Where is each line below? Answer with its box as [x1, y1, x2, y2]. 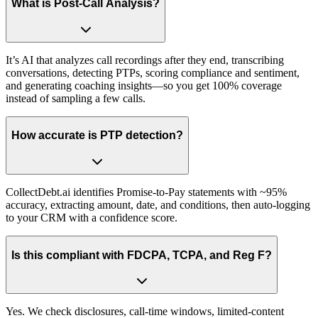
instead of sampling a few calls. [6, 92, 146, 104]
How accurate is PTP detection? [11, 129, 183, 142]
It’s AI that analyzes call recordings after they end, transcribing [6, 53, 284, 66]
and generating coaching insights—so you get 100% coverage [6, 79, 282, 92]
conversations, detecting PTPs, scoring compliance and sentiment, [6, 66, 300, 79]
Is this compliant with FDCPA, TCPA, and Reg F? [11, 248, 272, 261]
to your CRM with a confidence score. [6, 212, 177, 224]
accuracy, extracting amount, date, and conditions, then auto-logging [6, 199, 310, 211]
